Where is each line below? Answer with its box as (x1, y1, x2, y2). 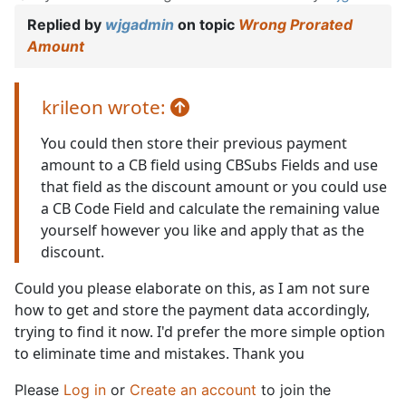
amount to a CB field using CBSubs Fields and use (41, 155, 378, 176)
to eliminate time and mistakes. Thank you (14, 343, 304, 364)
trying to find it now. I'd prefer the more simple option (14, 322, 385, 343)
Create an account (130, 381, 256, 400)
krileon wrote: (42, 94, 170, 121)
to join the (256, 381, 331, 400)
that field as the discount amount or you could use (41, 177, 387, 198)
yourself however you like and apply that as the (41, 220, 364, 241)
